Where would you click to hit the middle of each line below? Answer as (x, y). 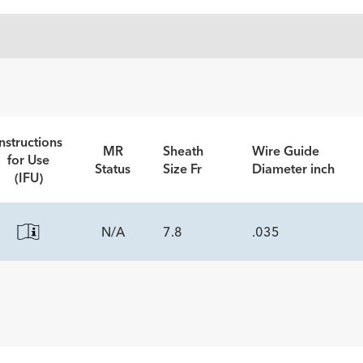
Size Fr (182, 168)
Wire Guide (286, 150)
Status (113, 168)
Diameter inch (293, 168)
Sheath (183, 150)
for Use (28, 159)
